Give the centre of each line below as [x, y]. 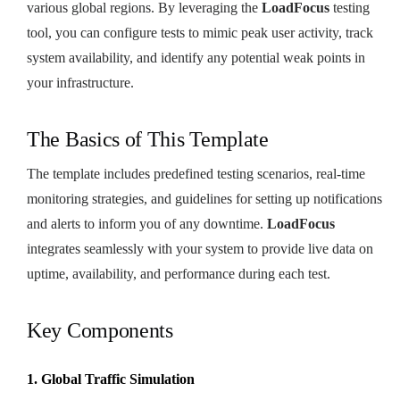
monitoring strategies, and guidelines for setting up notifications [204, 198]
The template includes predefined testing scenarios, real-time [196, 173]
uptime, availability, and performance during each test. [179, 273]
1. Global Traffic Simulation [111, 379]
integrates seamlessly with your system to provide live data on [200, 248]
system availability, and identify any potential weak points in [196, 57]
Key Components [100, 330]
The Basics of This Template [148, 139]
